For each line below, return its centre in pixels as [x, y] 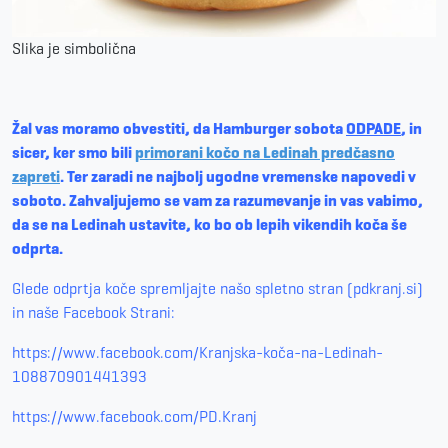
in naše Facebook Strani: [93, 312]
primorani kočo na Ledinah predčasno [265, 152]
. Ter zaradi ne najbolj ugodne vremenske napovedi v [238, 176]
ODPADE [373, 128]
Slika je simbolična [74, 48]
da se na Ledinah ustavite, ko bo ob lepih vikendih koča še [209, 224]
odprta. [37, 248]
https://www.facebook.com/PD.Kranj [134, 416]
